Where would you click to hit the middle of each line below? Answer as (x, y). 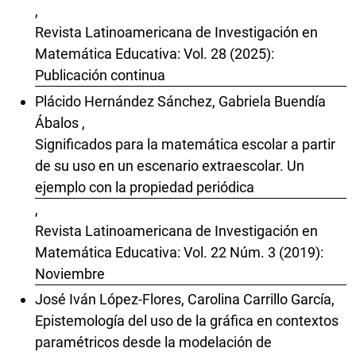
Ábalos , (60, 122)
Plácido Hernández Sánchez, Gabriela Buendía (180, 101)
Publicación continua (100, 75)
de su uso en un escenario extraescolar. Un (170, 165)
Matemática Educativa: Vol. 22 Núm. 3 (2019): (179, 252)
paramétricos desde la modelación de (153, 342)
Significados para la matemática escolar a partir (185, 144)
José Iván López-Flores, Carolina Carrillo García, (185, 300)
